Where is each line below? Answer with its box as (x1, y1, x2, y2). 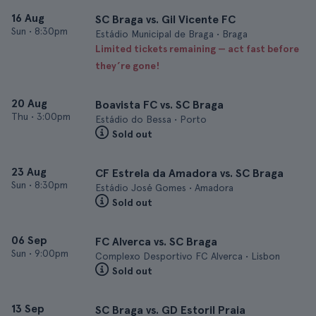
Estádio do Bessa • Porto (95, 114, 207, 125)
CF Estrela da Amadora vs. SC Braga (95, 166, 284, 180)
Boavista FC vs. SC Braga (95, 98, 224, 111)
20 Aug (11, 97, 47, 110)
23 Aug (11, 165, 47, 178)
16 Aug (11, 11, 44, 25)
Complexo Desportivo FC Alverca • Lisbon (95, 250, 280, 262)
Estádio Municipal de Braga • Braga (95, 28, 248, 39)
